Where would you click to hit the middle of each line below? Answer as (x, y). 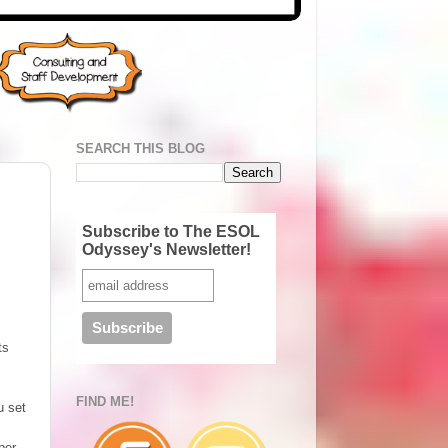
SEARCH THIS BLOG (140, 148)
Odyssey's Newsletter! (166, 249)
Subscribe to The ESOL (171, 231)
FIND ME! (105, 401)
